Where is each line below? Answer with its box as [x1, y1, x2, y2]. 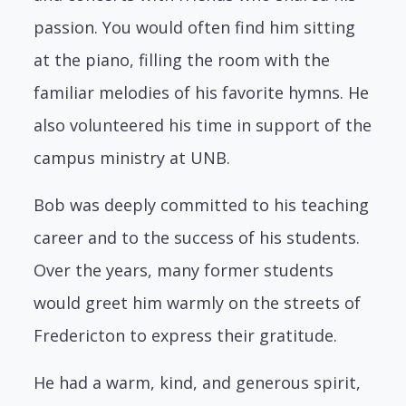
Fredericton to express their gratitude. [34, 324, 338, 346]
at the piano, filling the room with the [34, 48, 331, 71]
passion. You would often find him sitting [34, 15, 356, 38]
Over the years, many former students [34, 258, 334, 281]
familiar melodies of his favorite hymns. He [34, 81, 370, 103]
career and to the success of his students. [34, 226, 361, 248]
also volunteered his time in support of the [34, 113, 372, 136]
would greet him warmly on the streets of [34, 291, 362, 314]
